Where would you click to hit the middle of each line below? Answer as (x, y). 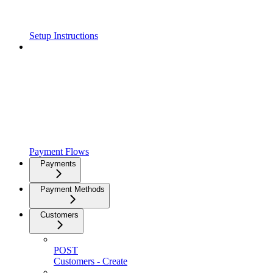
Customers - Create (90, 261)
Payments (58, 164)
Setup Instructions (64, 36)
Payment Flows (59, 152)
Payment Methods (73, 190)
